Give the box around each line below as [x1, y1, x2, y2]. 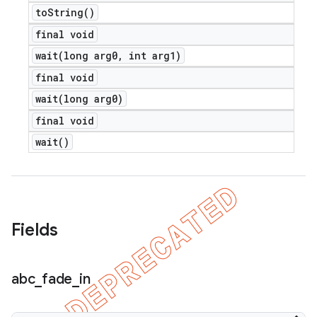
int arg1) [123, 49, 181, 62]
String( [47, 6, 89, 19]
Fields [11, 219, 58, 241]
